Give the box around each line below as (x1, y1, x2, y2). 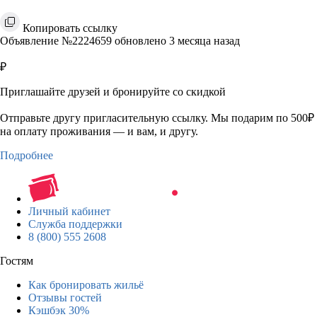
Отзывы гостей (28, 291, 102, 304)
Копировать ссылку (23, 21, 117, 34)
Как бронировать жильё (28, 278, 144, 291)
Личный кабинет (28, 204, 110, 217)
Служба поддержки (28, 217, 122, 230)
